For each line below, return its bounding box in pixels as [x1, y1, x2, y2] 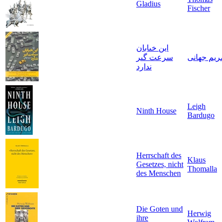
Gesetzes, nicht [136, 160, 183, 169]
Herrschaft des [136, 151, 181, 160]
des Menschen [136, 169, 181, 178]
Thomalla [187, 165, 217, 173]
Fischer [187, 4, 210, 13]
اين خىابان [136, 44, 168, 53]
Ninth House [136, 107, 176, 115]
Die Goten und [136, 205, 183, 214]
